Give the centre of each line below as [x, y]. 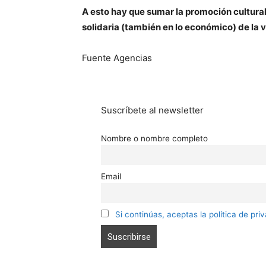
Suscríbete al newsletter [152, 110]
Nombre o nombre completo [154, 138]
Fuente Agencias [117, 58]
